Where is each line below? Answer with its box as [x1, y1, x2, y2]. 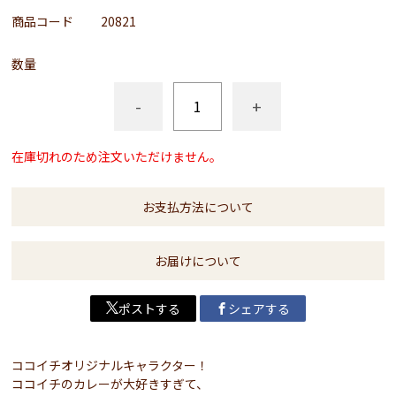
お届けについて [154, 252, 241, 270]
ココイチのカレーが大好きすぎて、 [11, 375, 209, 392]
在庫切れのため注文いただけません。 [11, 148, 223, 165]
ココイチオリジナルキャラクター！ [11, 356, 209, 374]
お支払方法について [141, 198, 254, 216]
